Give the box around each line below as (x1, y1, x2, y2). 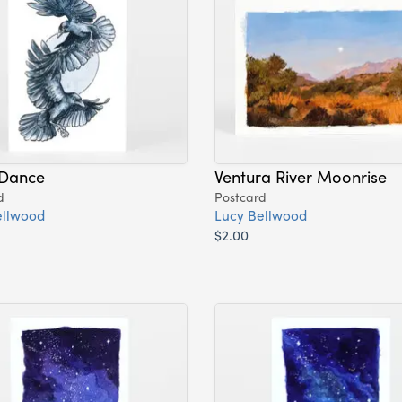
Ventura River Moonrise (214, 164, 387, 188)
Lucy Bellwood (214, 205, 307, 226)
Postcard (214, 188, 267, 206)
